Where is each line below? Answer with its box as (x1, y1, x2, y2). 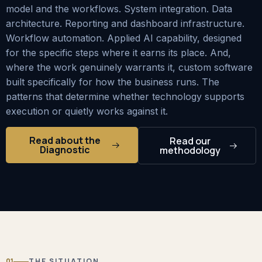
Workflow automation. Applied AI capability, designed (6, 32, 242, 44)
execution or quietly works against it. (6, 105, 168, 117)
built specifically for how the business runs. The (6, 75, 219, 88)
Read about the (29, 134, 101, 147)
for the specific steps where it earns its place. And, (6, 46, 231, 58)
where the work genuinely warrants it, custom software (6, 61, 253, 73)
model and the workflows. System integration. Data (6, 2, 232, 15)
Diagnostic (40, 143, 91, 157)
